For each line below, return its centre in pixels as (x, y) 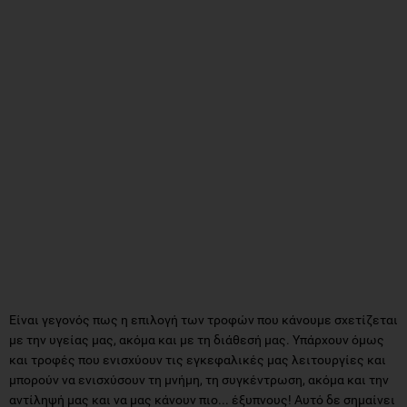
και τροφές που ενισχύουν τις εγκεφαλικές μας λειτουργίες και (198, 359)
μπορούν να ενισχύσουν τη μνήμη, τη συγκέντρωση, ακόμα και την (199, 379)
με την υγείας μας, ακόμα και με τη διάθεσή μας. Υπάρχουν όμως (197, 339)
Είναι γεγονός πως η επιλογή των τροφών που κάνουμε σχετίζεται (203, 319)
